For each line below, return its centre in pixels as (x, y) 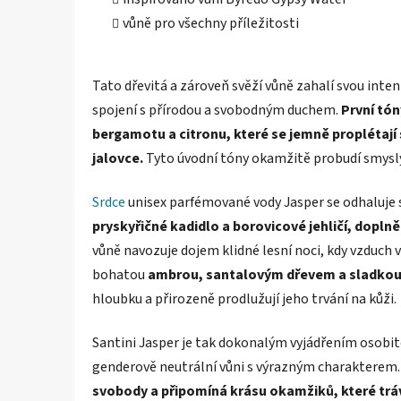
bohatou (120, 274)
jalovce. (118, 158)
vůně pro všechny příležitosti (211, 23)
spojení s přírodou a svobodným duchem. (217, 110)
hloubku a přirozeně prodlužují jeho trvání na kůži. (244, 299)
